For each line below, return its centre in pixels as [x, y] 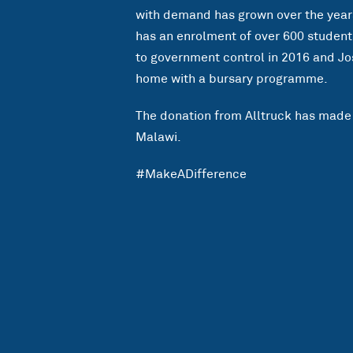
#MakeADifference [191, 174]
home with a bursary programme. [232, 79]
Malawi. [158, 137]
